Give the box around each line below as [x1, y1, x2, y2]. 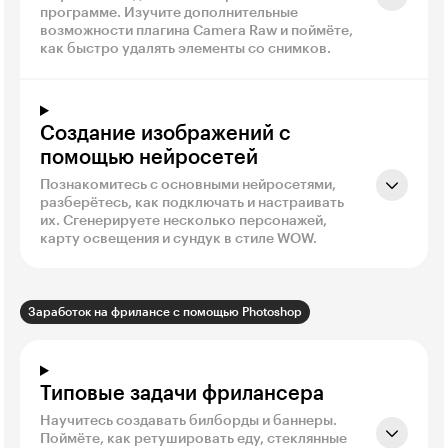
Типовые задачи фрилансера [40, 383, 324, 404]
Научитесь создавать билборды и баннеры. [40, 413, 337, 428]
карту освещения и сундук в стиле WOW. [40, 231, 317, 246]
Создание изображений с [40, 123, 291, 144]
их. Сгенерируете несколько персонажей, [40, 213, 327, 228]
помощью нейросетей [40, 147, 258, 168]
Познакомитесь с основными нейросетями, [40, 177, 336, 192]
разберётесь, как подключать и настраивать [40, 195, 344, 210]
